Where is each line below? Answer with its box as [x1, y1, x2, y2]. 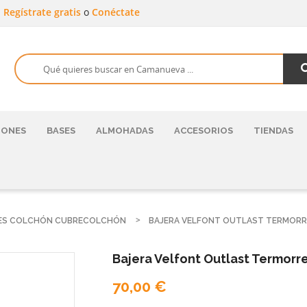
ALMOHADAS [96, 125, 153, 136]
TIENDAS [254, 125, 293, 136]
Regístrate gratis [3, 5, 84, 19]
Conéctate [92, 5, 140, 19]
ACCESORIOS [174, 125, 233, 136]
